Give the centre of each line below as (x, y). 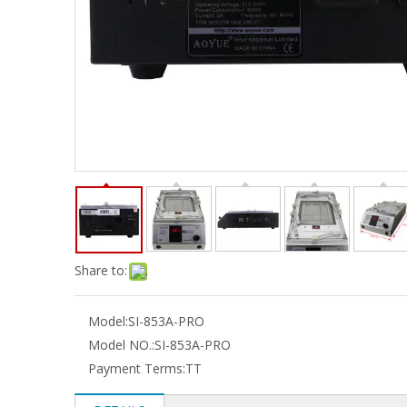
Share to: (101, 270)
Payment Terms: (137, 368)
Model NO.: (121, 345)
